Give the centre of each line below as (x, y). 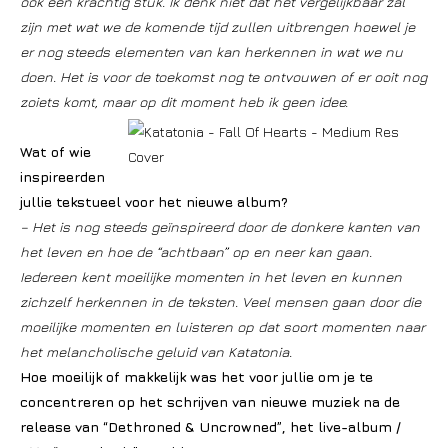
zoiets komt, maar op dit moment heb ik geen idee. (184, 101)
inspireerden (62, 176)
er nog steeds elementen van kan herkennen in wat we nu (211, 51)
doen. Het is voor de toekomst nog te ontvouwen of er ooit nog (223, 76)
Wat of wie (55, 151)
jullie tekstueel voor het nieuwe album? (154, 201)
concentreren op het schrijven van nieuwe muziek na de (210, 401)
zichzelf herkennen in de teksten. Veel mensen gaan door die (220, 301)
